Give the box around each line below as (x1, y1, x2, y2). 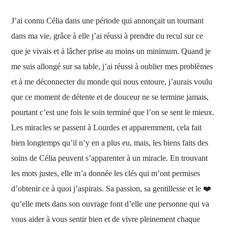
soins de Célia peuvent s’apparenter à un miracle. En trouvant (11, 154, 208, 162)
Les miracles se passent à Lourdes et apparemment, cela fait (11, 123, 202, 132)
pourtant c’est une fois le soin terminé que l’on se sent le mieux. (11, 108, 215, 117)
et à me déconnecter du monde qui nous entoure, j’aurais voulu (11, 77, 213, 86)
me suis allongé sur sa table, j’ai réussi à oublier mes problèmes (11, 62, 213, 71)
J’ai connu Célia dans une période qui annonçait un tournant (11, 16, 204, 25)
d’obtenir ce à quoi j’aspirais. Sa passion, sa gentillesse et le (11, 184, 204, 193)
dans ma (11, 32, 40, 40)
